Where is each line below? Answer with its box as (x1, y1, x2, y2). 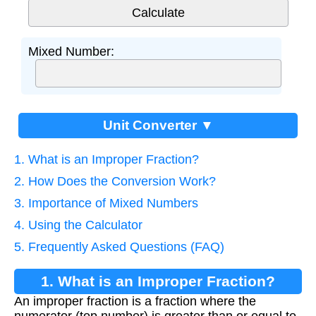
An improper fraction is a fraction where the (14, 293, 256, 308)
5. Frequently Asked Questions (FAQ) (14, 239, 224, 254)
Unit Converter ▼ (102, 117, 214, 133)
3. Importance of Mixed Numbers (14, 195, 198, 210)
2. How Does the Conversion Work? (14, 174, 216, 188)
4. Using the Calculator (14, 217, 142, 232)
